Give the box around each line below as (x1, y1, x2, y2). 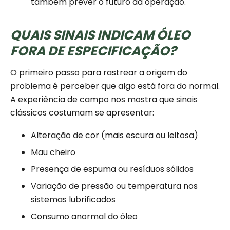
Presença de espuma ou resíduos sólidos (31, 163, 194, 176)
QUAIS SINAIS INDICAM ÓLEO (10, 26, 190, 45)
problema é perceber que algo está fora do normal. (10, 80, 220, 92)
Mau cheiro (31, 146, 75, 159)
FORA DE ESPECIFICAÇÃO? (10, 42, 176, 61)
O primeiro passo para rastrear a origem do (10, 67, 187, 79)
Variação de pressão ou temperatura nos (31, 180, 198, 193)
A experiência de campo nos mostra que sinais (10, 93, 198, 106)
